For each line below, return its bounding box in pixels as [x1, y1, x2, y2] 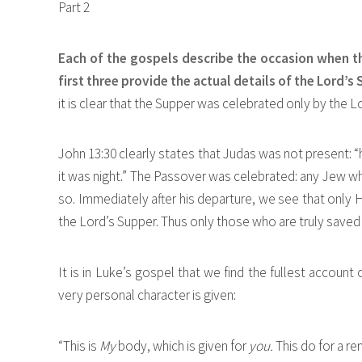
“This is [58, 336, 99, 355]
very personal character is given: [58, 285, 236, 304]
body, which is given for [116, 336, 249, 355]
